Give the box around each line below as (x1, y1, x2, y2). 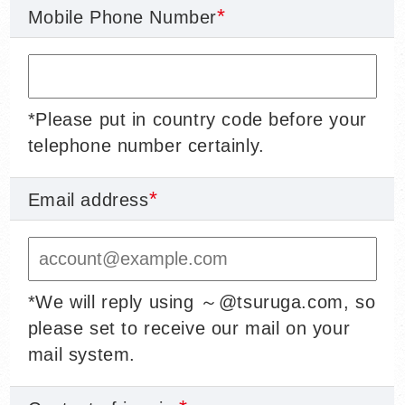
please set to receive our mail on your (27, 318, 351, 339)
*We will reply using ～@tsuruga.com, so (27, 292, 376, 313)
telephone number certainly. (27, 136, 265, 156)
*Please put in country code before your (27, 109, 367, 130)
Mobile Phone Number (27, 7, 218, 28)
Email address (27, 190, 149, 211)
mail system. (27, 344, 136, 365)
